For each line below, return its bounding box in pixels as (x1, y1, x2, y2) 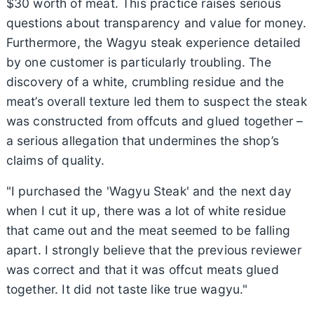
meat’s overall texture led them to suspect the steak (6, 93, 307, 109)
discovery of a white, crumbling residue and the (6, 74, 284, 89)
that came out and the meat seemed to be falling (6, 222, 290, 238)
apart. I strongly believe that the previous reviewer (6, 242, 301, 257)
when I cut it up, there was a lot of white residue (6, 203, 287, 218)
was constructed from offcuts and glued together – (6, 113, 303, 128)
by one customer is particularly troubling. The (6, 54, 271, 69)
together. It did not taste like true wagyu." (6, 281, 248, 296)
